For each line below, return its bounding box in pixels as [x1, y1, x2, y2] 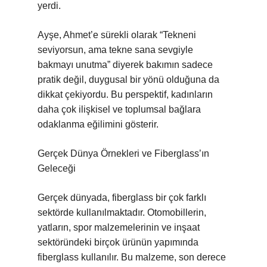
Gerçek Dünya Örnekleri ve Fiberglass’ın [38, 148, 209, 159]
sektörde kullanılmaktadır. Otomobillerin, [38, 207, 206, 218]
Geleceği [38, 163, 76, 173]
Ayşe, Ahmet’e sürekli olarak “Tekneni [38, 30, 196, 40]
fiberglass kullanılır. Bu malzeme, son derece [38, 252, 226, 262]
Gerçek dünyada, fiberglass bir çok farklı [38, 193, 206, 203]
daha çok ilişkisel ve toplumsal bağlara [38, 104, 201, 114]
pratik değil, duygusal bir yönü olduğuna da [38, 74, 219, 85]
